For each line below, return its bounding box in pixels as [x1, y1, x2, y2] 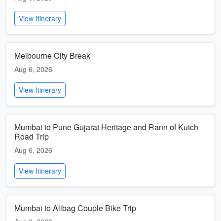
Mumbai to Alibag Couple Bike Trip [14, 202, 136, 214]
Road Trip [14, 131, 49, 142]
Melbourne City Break [14, 50, 90, 61]
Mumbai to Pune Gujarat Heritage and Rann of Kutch [14, 121, 198, 133]
